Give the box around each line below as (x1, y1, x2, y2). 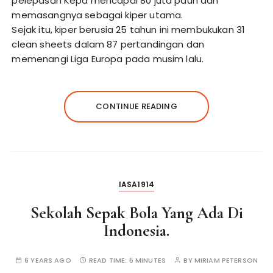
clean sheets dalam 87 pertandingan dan (12, 38, 205, 51)
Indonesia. (104, 221, 169, 241)
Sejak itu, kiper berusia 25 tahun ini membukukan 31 (12, 23, 246, 37)
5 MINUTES (129, 255, 166, 266)
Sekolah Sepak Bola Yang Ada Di (30, 203, 243, 224)
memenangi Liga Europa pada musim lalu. (12, 52, 204, 66)
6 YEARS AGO (24, 255, 71, 266)
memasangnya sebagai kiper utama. (12, 9, 183, 22)
